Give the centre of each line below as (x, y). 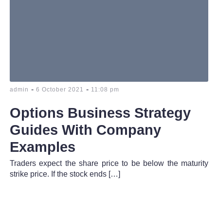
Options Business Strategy (100, 113)
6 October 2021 (60, 89)
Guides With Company (85, 130)
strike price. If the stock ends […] (65, 174)
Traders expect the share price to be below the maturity (109, 163)
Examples (43, 147)
